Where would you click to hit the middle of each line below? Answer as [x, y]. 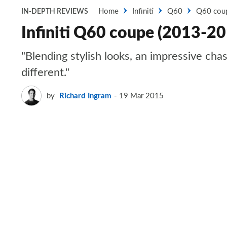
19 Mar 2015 [141, 96]
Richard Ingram [85, 96]
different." [45, 72]
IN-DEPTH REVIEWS [55, 12]
